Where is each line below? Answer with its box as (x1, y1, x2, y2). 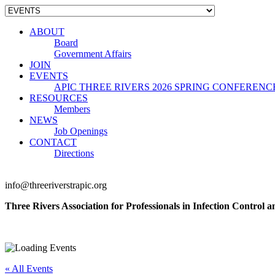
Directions (54, 148, 94, 158)
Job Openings (54, 126, 107, 136)
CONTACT (29, 137, 77, 147)
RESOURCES (29, 93, 88, 103)
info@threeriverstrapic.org (5, 180, 107, 190)
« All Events (5, 263, 53, 274)
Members (54, 104, 90, 114)
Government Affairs (54, 48, 131, 59)
